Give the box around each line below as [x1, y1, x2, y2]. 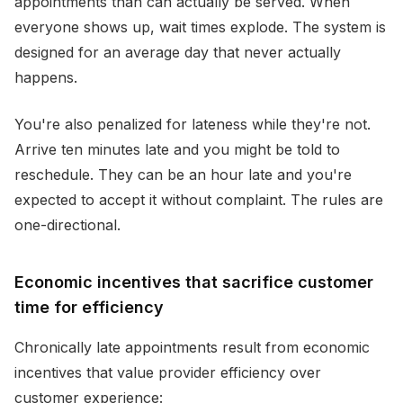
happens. [14, 68, 77, 86]
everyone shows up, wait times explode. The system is [14, 18, 386, 36]
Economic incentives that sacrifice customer [14, 273, 373, 291]
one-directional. [14, 216, 121, 234]
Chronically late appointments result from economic [14, 338, 370, 356]
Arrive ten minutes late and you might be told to [14, 140, 340, 158]
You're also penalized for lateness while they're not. [14, 115, 371, 133]
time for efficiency [14, 298, 164, 317]
